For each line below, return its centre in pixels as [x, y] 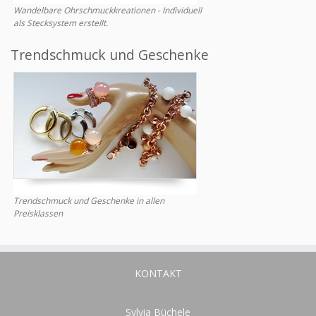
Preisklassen [38, 213]
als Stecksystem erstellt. [61, 23]
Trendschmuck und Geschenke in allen [89, 201]
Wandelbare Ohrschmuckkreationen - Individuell [108, 10]
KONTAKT [158, 273]
